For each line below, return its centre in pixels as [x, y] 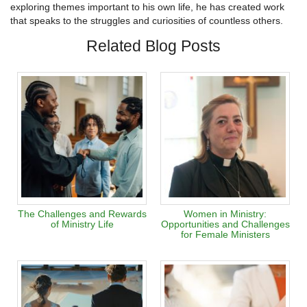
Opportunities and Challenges [225, 224]
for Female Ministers [225, 234]
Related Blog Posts [153, 46]
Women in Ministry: [225, 213]
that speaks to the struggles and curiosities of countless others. [147, 20]
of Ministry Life [82, 224]
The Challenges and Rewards [82, 213]
